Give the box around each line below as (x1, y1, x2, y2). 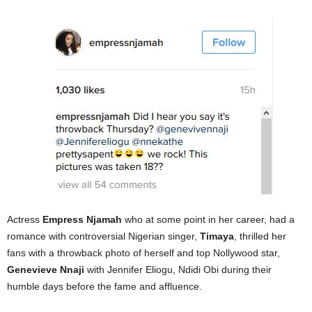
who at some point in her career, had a (122, 214, 295, 226)
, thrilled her (234, 231, 286, 242)
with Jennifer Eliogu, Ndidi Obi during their (87, 264, 272, 276)
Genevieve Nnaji (7, 264, 87, 276)
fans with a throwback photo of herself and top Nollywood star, (7, 247, 280, 259)
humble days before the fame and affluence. (7, 281, 202, 292)
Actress (7, 214, 42, 226)
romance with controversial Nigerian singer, (7, 231, 200, 242)
